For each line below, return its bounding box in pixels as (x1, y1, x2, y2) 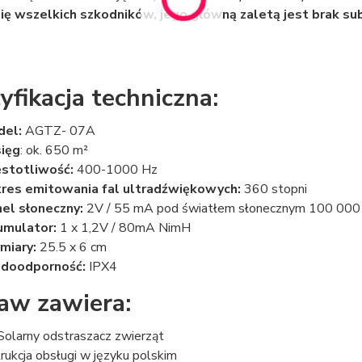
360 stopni (240, 180, 307, 198)
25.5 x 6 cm (36, 238, 107, 256)
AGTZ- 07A (21, 122, 95, 140)
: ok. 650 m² (19, 141, 88, 159)
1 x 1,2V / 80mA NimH (56, 219, 191, 237)
